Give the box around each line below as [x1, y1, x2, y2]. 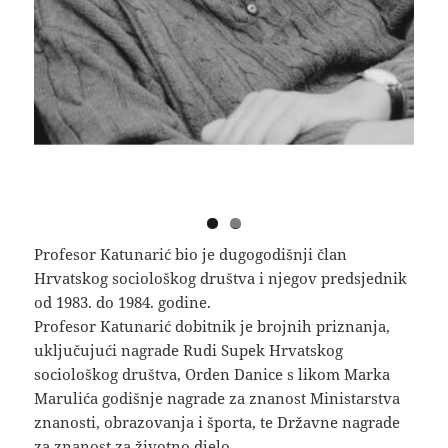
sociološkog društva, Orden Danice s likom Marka [34, 364, 391, 385]
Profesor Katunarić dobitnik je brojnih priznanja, [34, 316, 391, 337]
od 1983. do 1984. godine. [34, 292, 212, 313]
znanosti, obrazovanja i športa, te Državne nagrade [34, 412, 401, 433]
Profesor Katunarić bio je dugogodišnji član [34, 244, 348, 265]
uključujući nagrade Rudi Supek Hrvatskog [34, 340, 344, 361]
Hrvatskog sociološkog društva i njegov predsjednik [34, 268, 408, 289]
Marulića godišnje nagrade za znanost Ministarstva [34, 388, 401, 409]
